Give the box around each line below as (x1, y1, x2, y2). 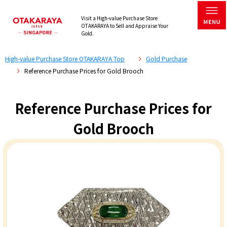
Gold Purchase (145, 54, 187, 63)
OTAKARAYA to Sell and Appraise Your (81, 22, 168, 30)
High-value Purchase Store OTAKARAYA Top (5, 54, 125, 63)
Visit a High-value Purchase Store (81, 14, 158, 22)
